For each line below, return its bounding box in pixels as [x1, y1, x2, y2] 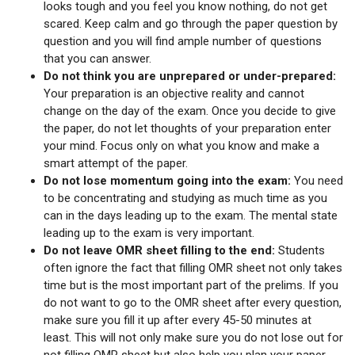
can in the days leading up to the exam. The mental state [44, 208, 338, 223]
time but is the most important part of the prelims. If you [44, 277, 338, 292]
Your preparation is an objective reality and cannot [44, 86, 304, 101]
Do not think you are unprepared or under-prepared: [44, 68, 336, 83]
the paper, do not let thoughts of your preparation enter [44, 120, 331, 136]
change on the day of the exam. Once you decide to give [44, 103, 336, 118]
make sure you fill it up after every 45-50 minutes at [44, 312, 311, 327]
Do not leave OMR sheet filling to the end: [44, 242, 278, 258]
